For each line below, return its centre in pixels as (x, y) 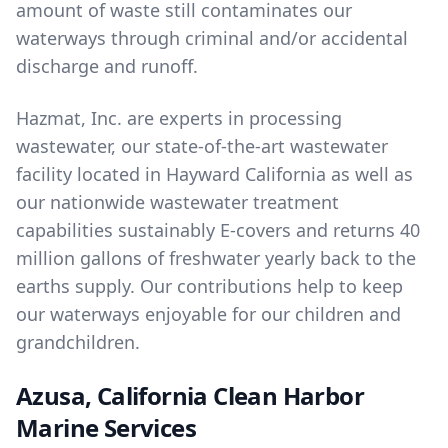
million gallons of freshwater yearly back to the (216, 258)
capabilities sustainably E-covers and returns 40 (218, 230)
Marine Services (106, 427)
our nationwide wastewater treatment (177, 202)
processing (295, 118)
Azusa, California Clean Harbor (190, 395)
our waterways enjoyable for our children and (208, 314)
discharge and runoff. (107, 66)
